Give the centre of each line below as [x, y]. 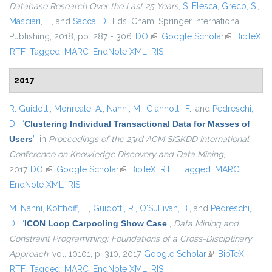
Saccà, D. [90, 22]
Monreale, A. [78, 109]
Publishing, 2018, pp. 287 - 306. [71, 37]
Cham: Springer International [185, 22]
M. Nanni [26, 209]
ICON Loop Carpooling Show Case [96, 224]
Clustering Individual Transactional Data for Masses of [137, 124]
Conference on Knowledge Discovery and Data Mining [116, 155]
